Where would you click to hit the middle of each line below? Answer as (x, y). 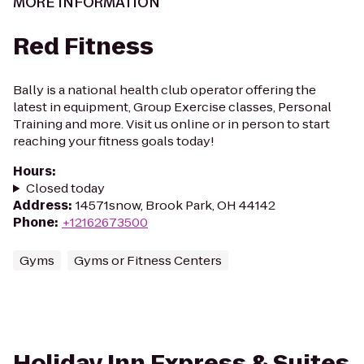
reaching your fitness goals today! (114, 141)
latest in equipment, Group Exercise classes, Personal (172, 107)
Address (41, 205)
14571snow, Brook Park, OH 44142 (175, 205)
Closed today (65, 188)
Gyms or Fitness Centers (148, 260)
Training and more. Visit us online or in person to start (171, 124)
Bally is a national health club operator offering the (165, 90)
